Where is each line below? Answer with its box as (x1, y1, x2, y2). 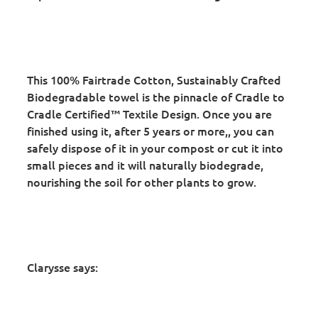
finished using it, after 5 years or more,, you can (27, 123, 274, 139)
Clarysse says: (27, 259, 98, 275)
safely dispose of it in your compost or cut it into (27, 140, 283, 156)
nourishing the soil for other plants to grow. (27, 174, 256, 190)
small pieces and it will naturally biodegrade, (27, 157, 263, 173)
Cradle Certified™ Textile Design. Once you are (27, 106, 272, 122)
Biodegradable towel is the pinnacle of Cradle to (27, 89, 285, 105)
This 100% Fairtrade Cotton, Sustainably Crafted (27, 72, 281, 88)
